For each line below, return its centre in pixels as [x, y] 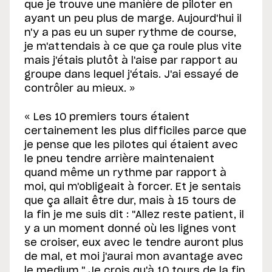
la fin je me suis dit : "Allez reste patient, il [134, 215]
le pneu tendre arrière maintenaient [119, 159]
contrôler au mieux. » [80, 89]
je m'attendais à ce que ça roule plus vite [133, 47]
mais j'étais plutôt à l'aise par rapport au [131, 61]
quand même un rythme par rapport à [125, 173]
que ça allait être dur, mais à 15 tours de [130, 201]
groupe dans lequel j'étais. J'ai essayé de [131, 75]
